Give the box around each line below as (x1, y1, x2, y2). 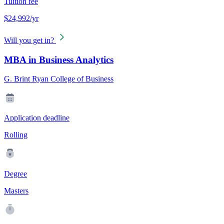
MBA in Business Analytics (4, 54, 113, 65)
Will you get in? (4, 35, 54, 44)
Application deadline (4, 113, 69, 122)
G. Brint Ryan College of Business (4, 74, 113, 83)
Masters (4, 186, 28, 195)
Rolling (4, 130, 27, 139)
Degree (4, 169, 27, 178)
